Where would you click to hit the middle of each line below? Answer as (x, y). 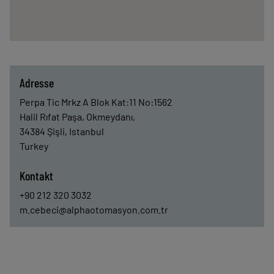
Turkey (34, 146)
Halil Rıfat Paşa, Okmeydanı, (77, 117)
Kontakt (36, 176)
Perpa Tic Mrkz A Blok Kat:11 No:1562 (96, 102)
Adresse (37, 83)
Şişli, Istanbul (76, 131)
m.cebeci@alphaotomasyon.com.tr (94, 209)
